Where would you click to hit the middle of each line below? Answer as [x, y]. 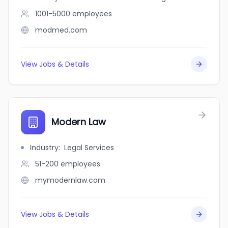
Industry [44, 148]
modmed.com [61, 30]
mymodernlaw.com [70, 180]
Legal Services [89, 148]
